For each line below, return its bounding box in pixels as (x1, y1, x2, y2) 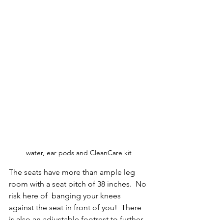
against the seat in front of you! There (9, 202, 143, 212)
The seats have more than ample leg (9, 167, 137, 177)
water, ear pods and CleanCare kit (26, 148, 132, 157)
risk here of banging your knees (9, 191, 123, 200)
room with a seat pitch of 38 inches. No (9, 179, 148, 189)
